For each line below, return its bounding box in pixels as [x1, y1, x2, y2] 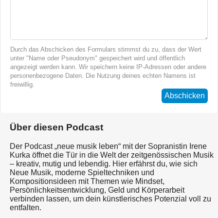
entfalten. [10, 203, 41, 212]
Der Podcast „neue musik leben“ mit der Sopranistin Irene [10, 142, 207, 150]
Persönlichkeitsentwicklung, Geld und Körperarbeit [10, 185, 184, 194]
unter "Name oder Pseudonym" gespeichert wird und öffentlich [10, 54, 185, 62]
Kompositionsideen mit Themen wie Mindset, [10, 177, 164, 185]
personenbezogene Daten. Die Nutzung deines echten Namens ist [10, 72, 196, 80]
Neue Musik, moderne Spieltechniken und [10, 168, 154, 177]
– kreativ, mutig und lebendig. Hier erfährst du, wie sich [10, 159, 198, 168]
